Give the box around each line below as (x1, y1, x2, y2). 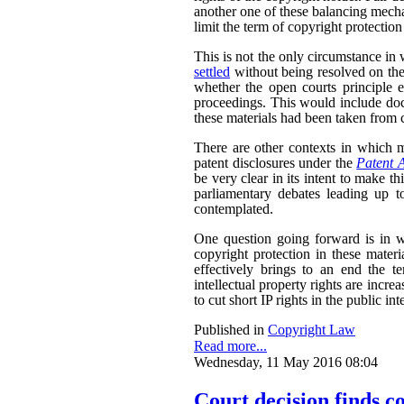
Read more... (194, 337, 267, 353)
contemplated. (194, 200, 273, 216)
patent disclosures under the (194, 154, 357, 170)
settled (194, 63, 230, 79)
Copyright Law (268, 321, 355, 337)
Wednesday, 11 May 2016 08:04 (194, 353, 378, 370)
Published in (194, 321, 264, 337)
